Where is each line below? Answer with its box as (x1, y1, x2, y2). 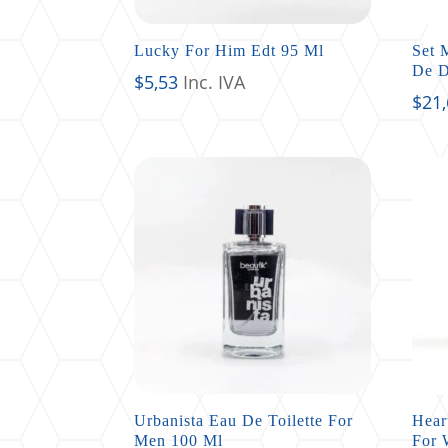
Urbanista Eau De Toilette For (134, 411, 354, 429)
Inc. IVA (183, 69, 246, 94)
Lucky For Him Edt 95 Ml (134, 41, 325, 59)
